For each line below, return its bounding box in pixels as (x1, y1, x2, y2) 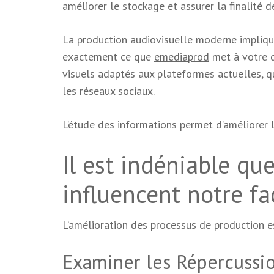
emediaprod (154, 50, 209, 64)
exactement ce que (62, 50, 154, 64)
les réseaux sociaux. (62, 84, 155, 98)
